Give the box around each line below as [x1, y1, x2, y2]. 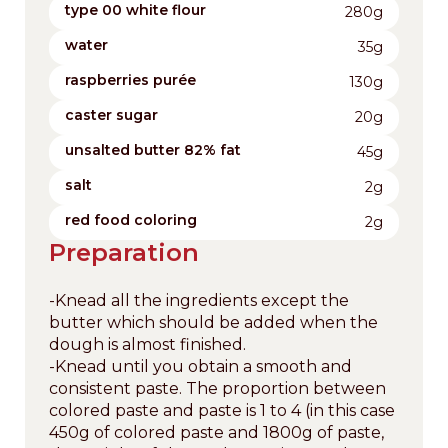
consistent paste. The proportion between [49, 378, 386, 398]
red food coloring [65, 210, 197, 229]
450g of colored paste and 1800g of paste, [49, 422, 384, 442]
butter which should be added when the [49, 312, 378, 332]
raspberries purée [65, 70, 196, 89]
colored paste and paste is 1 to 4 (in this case [49, 400, 395, 420]
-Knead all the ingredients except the [49, 290, 349, 310]
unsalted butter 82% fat [65, 140, 241, 159]
